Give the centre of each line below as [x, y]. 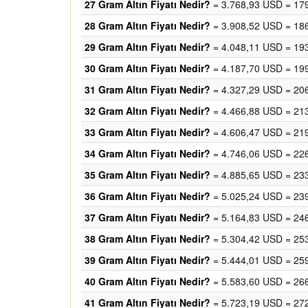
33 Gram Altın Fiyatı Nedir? [147, 132]
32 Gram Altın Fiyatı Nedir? [147, 111]
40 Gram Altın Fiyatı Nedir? [147, 281]
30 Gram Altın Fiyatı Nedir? [147, 68]
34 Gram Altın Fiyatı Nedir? [147, 153]
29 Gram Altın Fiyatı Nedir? [147, 47]
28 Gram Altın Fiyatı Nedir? [147, 25]
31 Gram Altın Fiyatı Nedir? [147, 89]
